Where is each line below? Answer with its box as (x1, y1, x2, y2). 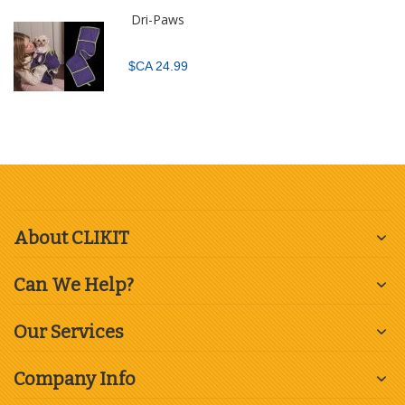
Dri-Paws (131, 11, 184, 29)
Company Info (14, 368, 136, 391)
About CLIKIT (14, 227, 129, 250)
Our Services (14, 321, 124, 344)
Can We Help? (14, 274, 134, 297)
